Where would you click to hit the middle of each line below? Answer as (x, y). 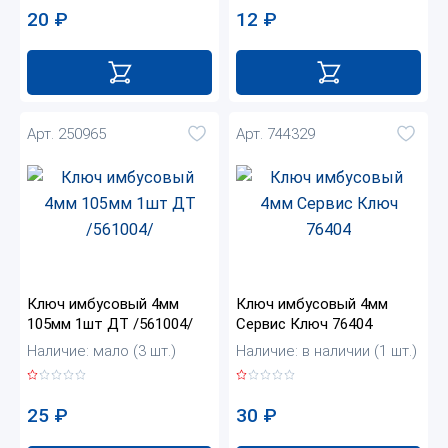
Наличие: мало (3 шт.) (101, 351)
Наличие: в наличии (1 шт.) (326, 351)
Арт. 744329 (275, 133)
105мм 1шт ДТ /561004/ (110, 324)
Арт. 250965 (66, 133)
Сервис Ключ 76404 (304, 324)
